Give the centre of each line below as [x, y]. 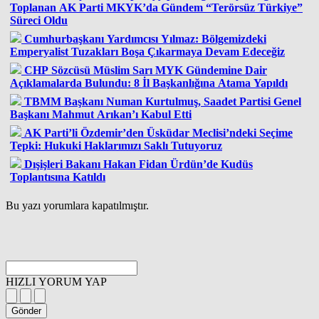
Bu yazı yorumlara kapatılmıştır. [77, 205]
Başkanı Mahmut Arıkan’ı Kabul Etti [101, 114]
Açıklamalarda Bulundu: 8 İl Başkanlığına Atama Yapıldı [149, 83]
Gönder [26, 310]
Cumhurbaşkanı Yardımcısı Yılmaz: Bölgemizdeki [145, 38]
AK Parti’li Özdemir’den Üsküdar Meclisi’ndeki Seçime [158, 132]
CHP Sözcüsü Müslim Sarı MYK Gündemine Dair [146, 70]
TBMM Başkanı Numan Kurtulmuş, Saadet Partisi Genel [163, 101]
